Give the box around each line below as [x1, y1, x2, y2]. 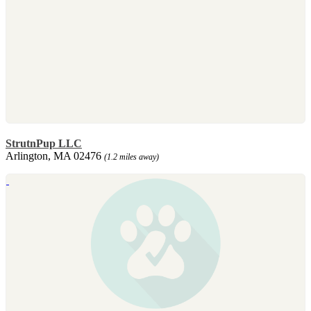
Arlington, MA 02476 [6, 149, 104, 162]
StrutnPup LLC [6, 137, 82, 149]
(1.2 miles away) [104, 151, 159, 162]
